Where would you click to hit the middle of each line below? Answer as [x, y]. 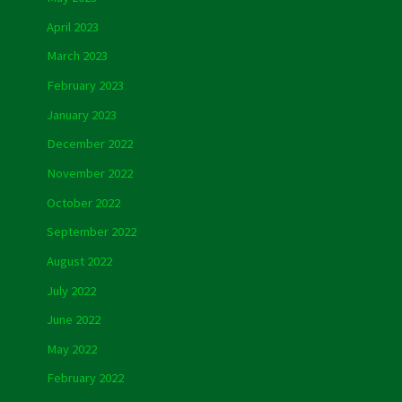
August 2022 [79, 261]
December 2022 [89, 144]
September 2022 [91, 232]
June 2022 [73, 320]
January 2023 [81, 114]
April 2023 [72, 26]
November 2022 [89, 173]
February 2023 [85, 86]
